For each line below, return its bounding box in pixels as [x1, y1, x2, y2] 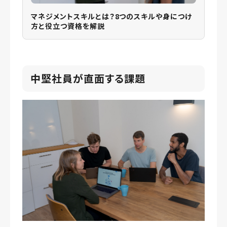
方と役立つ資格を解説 [31, 20, 105, 31]
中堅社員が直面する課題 [30, 70, 145, 86]
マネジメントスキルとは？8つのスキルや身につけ [31, 11, 193, 21]
